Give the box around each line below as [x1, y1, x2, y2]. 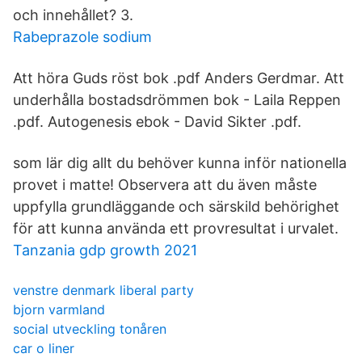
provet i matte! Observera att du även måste [13, 176, 317, 193]
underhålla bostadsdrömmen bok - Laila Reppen [13, 91, 341, 108]
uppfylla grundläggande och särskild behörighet [13, 198, 339, 215]
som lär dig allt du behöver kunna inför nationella [13, 154, 347, 171]
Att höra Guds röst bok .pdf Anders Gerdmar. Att [13, 69, 344, 86]
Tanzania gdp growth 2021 [13, 242, 197, 259]
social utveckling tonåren [13, 321, 166, 337]
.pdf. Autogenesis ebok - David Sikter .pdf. [13, 113, 301, 130]
